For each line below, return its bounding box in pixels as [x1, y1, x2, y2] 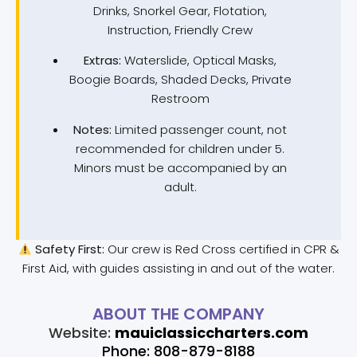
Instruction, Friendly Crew [108, 22, 253, 39]
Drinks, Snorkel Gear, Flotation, [93, 2, 267, 20]
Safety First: [34, 241, 104, 258]
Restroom [151, 90, 210, 108]
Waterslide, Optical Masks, [121, 52, 277, 69]
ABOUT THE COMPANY [92, 302, 265, 325]
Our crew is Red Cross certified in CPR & [104, 241, 339, 258]
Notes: [73, 120, 112, 138]
